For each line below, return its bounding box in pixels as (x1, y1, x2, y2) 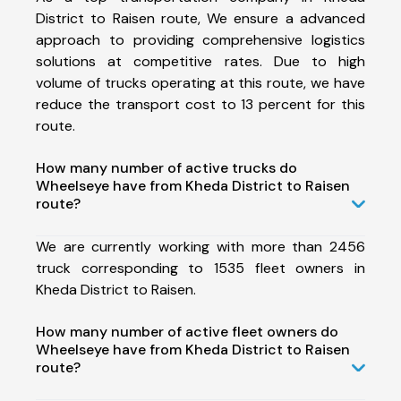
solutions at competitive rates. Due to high (36, 51, 365, 71)
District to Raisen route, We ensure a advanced (36, 8, 365, 28)
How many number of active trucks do (36, 158, 297, 177)
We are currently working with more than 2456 (36, 236, 365, 256)
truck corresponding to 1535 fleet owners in (36, 258, 365, 277)
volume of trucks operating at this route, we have (36, 73, 365, 92)
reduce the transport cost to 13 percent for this (36, 94, 365, 114)
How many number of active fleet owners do (36, 321, 338, 341)
